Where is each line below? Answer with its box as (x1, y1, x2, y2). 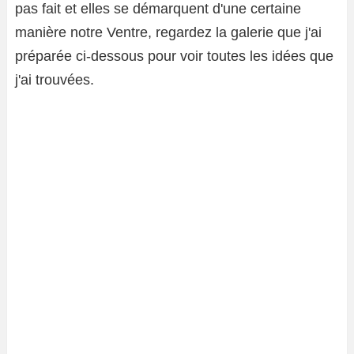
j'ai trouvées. (15, 71, 94, 88)
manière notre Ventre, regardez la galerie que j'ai (15, 24, 322, 40)
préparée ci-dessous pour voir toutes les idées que (15, 47, 333, 64)
